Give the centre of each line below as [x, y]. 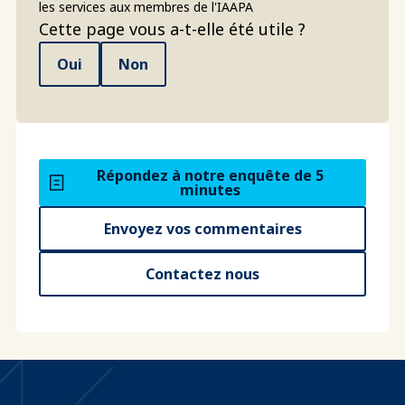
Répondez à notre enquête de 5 [210, 175]
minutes [210, 189]
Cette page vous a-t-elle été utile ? [172, 28]
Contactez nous [202, 273]
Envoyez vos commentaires [202, 228]
